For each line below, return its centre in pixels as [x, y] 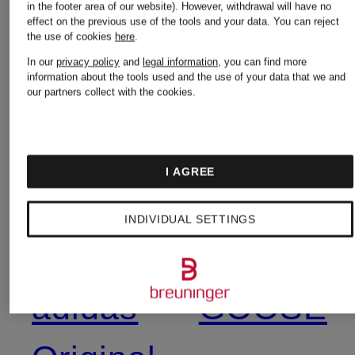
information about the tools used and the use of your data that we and [186, 76]
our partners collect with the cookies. [111, 92]
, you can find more [262, 61]
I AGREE [190, 171]
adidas [85, 307]
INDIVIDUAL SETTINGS [190, 219]
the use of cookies [71, 36]
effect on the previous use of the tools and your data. [150, 21]
